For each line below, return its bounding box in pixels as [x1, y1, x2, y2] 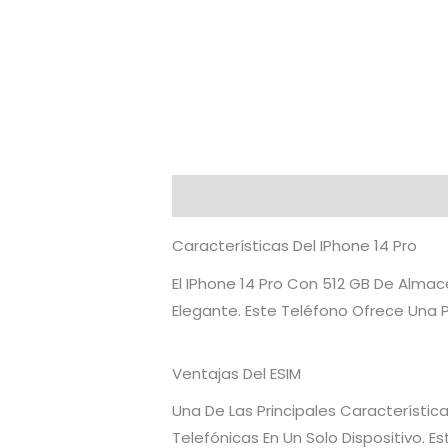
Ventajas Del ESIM [172, 362, 302, 384]
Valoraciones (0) [286, 185, 423, 207]
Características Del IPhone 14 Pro [172, 235, 418, 257]
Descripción [172, 185, 268, 207]
